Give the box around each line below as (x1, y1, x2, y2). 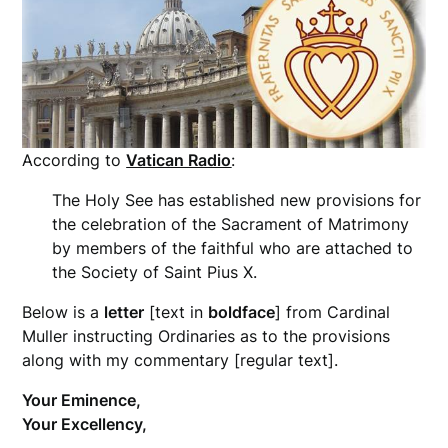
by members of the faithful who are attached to (52, 238, 414, 259)
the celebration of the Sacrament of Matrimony (52, 214, 410, 235)
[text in (144, 302, 209, 323)
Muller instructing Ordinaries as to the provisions (22, 326, 391, 347)
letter (104, 302, 145, 323)
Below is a (22, 302, 105, 323)
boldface (208, 302, 276, 323)
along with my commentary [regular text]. (22, 350, 339, 371)
